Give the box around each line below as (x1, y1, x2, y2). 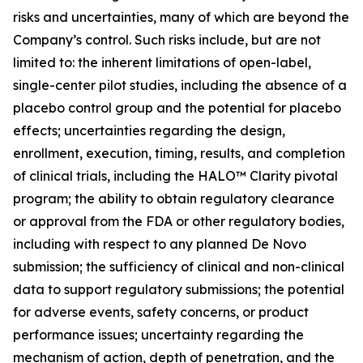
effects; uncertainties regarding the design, (13, 122, 285, 139)
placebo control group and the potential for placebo (13, 100, 341, 116)
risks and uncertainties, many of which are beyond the (13, 9, 349, 25)
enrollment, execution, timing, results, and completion (13, 145, 345, 161)
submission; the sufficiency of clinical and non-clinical (13, 258, 344, 275)
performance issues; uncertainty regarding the (13, 327, 304, 343)
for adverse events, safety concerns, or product (13, 304, 309, 320)
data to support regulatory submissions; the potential (13, 281, 344, 297)
